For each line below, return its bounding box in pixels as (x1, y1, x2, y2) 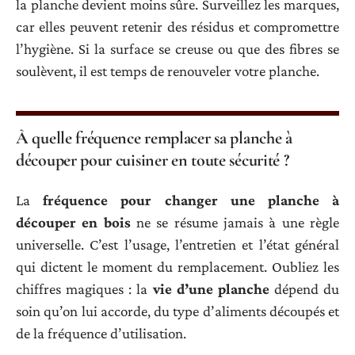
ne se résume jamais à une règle (130, 213, 340, 231)
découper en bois (16, 213, 131, 231)
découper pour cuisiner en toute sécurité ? (16, 150, 289, 171)
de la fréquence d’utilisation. (16, 324, 186, 342)
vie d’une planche (152, 280, 269, 297)
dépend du (269, 280, 339, 297)
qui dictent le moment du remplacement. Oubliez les (16, 258, 339, 275)
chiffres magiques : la (16, 280, 153, 297)
